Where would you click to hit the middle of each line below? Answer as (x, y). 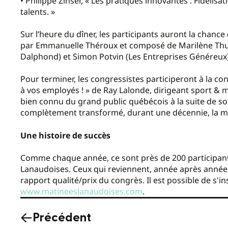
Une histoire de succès (65, 135)
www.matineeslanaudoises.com (81, 192)
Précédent (62, 218)
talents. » (38, 11)
